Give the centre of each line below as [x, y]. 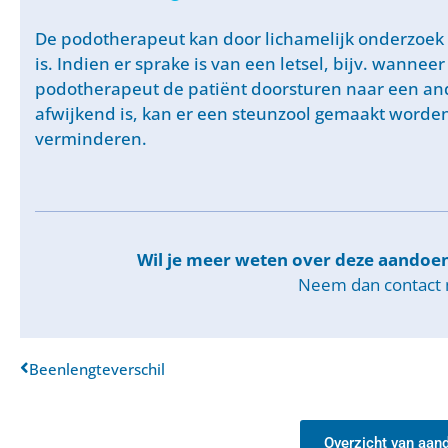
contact [412, 285]
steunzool [271, 113]
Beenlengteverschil [97, 368]
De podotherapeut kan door [150, 38]
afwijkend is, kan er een [133, 113]
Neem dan [341, 285]
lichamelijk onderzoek [354, 38]
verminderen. [91, 138]
